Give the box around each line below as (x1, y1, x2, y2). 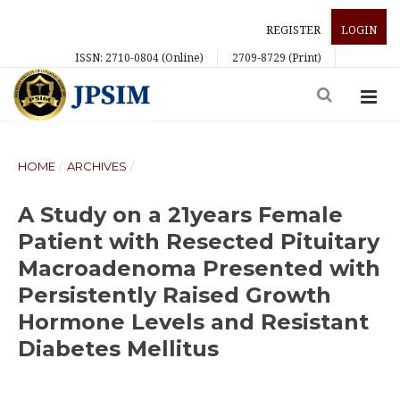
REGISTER (266, 22, 321, 37)
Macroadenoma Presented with (18, 255, 380, 281)
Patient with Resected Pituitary (18, 229, 379, 254)
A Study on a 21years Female (18, 202, 343, 228)
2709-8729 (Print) (232, 50, 321, 65)
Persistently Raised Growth (18, 282, 331, 308)
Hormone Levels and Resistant (18, 309, 369, 335)
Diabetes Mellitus (18, 336, 219, 362)
